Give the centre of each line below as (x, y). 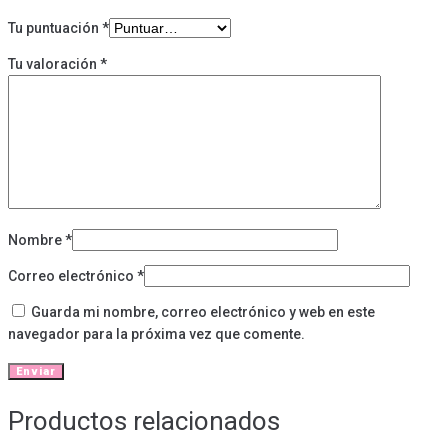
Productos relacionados (144, 421)
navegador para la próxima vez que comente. (156, 334)
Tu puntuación (55, 28)
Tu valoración (54, 64)
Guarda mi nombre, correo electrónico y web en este (203, 312)
